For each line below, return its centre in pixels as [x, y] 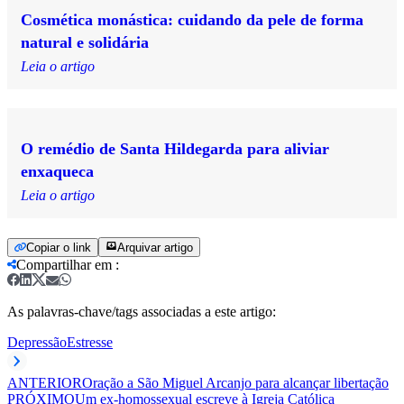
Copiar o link [59, 247]
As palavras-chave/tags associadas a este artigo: [142, 311]
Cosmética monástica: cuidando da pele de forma [192, 19]
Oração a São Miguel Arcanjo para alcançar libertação [235, 382]
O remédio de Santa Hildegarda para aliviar [175, 148]
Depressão [37, 342]
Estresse [90, 342]
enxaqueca [57, 171]
